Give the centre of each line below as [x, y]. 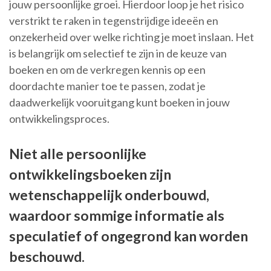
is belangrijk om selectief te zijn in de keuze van [118, 54]
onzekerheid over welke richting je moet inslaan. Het [132, 37]
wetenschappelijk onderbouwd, [109, 195]
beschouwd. [47, 257]
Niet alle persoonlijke [78, 154]
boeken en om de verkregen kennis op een [107, 70]
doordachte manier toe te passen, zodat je [107, 86]
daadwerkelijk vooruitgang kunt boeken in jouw [119, 103]
